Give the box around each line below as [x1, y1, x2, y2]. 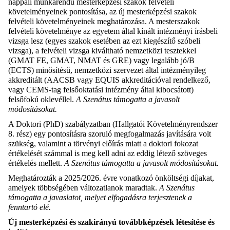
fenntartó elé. [8, 203, 51, 212]
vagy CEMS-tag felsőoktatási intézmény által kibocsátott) [8, 85, 194, 94]
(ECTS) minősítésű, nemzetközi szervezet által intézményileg [8, 66, 206, 75]
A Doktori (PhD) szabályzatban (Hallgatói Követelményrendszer [8, 120, 218, 129]
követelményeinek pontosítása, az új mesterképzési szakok [8, 7, 197, 16]
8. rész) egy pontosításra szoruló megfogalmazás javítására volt [8, 129, 211, 139]
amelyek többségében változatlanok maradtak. [8, 183, 159, 193]
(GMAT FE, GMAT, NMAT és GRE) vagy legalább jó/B [8, 56, 195, 65]
